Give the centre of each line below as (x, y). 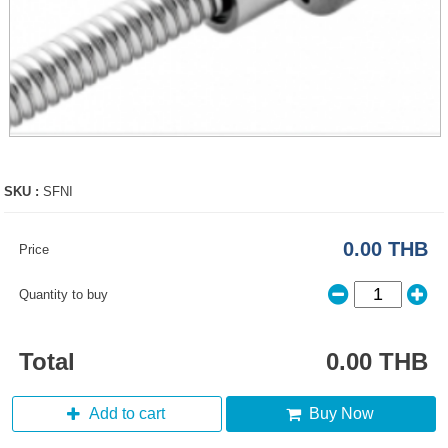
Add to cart (126, 414)
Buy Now (341, 414)
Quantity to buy (64, 295)
